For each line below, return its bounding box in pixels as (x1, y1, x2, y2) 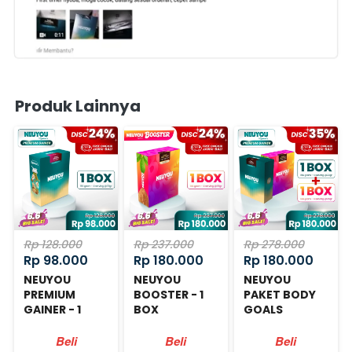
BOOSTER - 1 (134, 286, 204, 302)
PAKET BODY (243, 286, 316, 302)
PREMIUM (24, 286, 76, 302)
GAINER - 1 (24, 301, 82, 317)
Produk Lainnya (15, 94, 141, 117)
